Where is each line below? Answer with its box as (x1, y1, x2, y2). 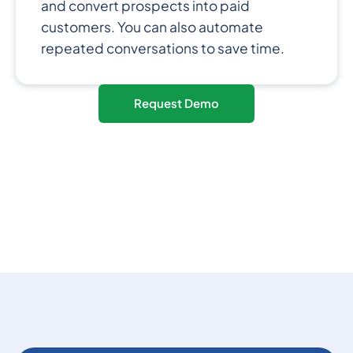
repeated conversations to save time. (40, 39, 284, 58)
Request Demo (134, 96, 219, 111)
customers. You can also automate (40, 18, 263, 36)
